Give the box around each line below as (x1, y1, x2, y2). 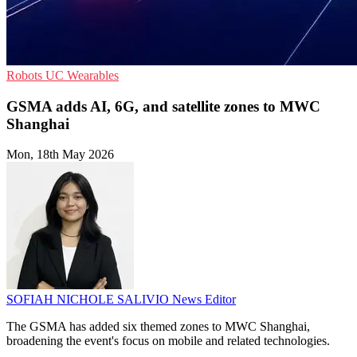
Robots (6, 69, 45, 82)
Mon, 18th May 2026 (6, 147, 114, 162)
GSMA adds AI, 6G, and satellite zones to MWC (6, 97, 320, 115)
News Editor (172, 292, 236, 307)
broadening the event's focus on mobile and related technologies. (6, 334, 330, 348)
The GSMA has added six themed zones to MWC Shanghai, (6, 320, 310, 334)
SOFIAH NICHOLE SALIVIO (6, 292, 172, 307)
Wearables (67, 69, 119, 82)
